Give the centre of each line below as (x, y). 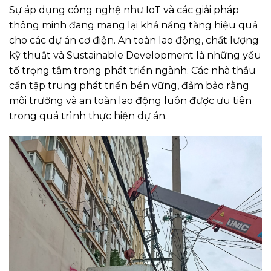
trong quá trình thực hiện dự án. (88, 116)
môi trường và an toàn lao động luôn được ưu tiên (130, 101)
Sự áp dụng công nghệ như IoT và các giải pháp (124, 10)
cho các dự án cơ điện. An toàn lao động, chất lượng (134, 41)
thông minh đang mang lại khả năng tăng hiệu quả (133, 25)
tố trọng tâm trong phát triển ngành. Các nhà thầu (132, 71)
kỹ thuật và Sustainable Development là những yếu (135, 56)
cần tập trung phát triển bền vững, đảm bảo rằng (129, 86)
